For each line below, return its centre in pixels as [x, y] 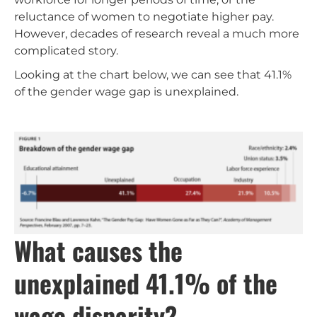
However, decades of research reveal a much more [157, 33]
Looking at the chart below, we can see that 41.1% [153, 74]
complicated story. [66, 50]
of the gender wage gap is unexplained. [126, 91]
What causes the [98, 250]
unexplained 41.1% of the [146, 283]
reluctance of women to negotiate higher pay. [144, 16]
